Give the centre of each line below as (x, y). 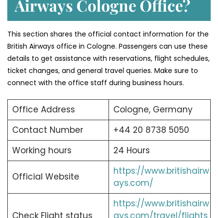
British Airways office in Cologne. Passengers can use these (108, 46)
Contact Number (47, 130)
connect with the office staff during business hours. (96, 83)
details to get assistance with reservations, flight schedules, (109, 59)
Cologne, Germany (153, 110)
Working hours (42, 151)
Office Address (43, 110)
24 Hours (131, 151)
